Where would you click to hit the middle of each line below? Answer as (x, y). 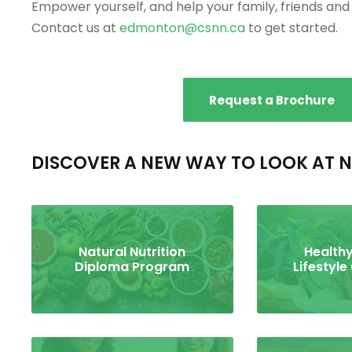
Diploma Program (132, 267)
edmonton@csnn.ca (182, 28)
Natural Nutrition (132, 252)
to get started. (291, 28)
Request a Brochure (271, 101)
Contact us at (75, 28)
